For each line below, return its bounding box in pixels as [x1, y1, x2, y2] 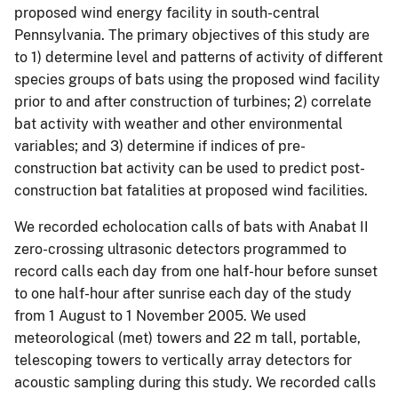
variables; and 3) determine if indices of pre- [14, 137, 306, 155]
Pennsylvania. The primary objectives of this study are [14, 26, 370, 44]
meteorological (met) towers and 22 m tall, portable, [14, 329, 361, 346]
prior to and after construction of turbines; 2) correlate [14, 92, 371, 110]
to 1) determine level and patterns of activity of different [14, 48, 383, 66]
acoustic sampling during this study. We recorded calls [14, 373, 376, 391]
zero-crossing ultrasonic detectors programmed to [14, 240, 346, 258]
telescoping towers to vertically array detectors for [14, 351, 352, 369]
